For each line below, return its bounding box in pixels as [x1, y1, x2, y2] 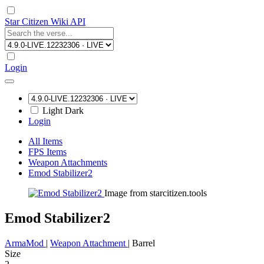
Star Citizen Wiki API [5, 16, 85, 27]
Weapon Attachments [28, 157, 107, 167]
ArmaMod [5, 237, 46, 248]
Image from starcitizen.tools [104, 188, 207, 198]
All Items [28, 136, 62, 146]
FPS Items [28, 147, 67, 157]
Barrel [132, 237, 155, 248]
